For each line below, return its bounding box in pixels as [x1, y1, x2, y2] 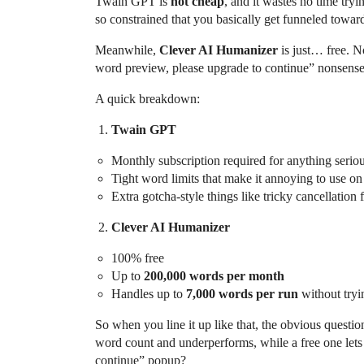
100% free [111, 251, 164, 266]
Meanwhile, [95, 43, 159, 58]
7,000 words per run [186, 287, 298, 301]
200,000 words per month [144, 269, 284, 284]
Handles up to [111, 287, 186, 301]
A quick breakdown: [95, 92, 200, 106]
